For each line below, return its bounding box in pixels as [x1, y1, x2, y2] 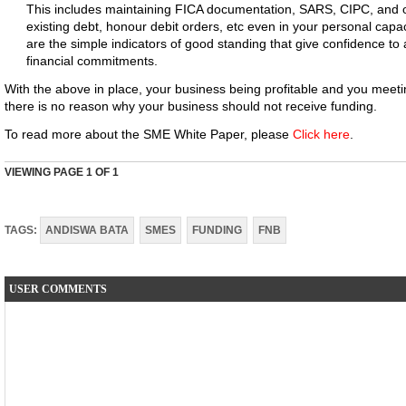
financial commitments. [26, 53, 158, 68]
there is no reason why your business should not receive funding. [5, 99, 377, 113]
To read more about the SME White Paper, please [5, 127, 293, 141]
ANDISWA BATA [45, 224, 129, 237]
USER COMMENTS [9, 283, 107, 295]
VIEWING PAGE [5, 166, 86, 179]
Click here [293, 127, 350, 141]
